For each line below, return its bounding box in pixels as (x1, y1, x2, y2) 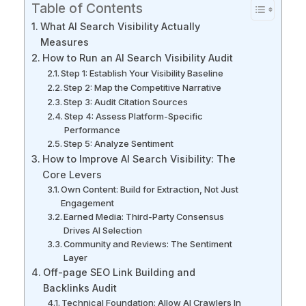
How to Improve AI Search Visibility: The (42, 152, 236, 165)
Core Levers (42, 168, 102, 180)
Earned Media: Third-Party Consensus (64, 210, 225, 222)
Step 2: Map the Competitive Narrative (64, 81, 222, 93)
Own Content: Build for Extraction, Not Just (61, 183, 239, 195)
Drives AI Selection (64, 224, 143, 236)
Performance (64, 124, 121, 135)
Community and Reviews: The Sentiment (64, 238, 233, 249)
